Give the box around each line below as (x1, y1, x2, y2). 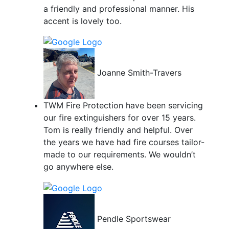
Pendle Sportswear (97, 214, 171, 224)
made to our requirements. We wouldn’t (43, 149, 196, 160)
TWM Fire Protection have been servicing (43, 100, 203, 111)
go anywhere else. (43, 162, 113, 172)
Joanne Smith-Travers (97, 67, 181, 78)
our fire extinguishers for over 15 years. (43, 112, 196, 123)
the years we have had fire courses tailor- (43, 137, 204, 148)
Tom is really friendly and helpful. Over (43, 125, 193, 135)
